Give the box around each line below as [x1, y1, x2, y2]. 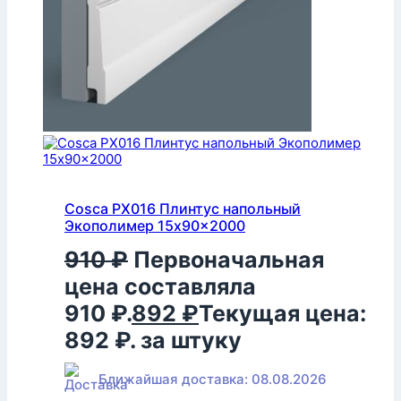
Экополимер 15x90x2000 [64, 217, 245, 235]
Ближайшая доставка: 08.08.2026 [98, 371, 327, 388]
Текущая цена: [199, 300, 366, 328]
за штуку [141, 327, 242, 354]
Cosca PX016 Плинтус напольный [64, 200, 301, 218]
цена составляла [64, 273, 256, 301]
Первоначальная [133, 246, 324, 274]
